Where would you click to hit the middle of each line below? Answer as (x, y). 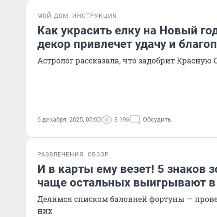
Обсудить (157, 119)
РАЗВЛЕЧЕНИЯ (61, 155)
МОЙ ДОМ (53, 16)
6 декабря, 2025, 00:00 (69, 119)
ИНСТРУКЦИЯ (95, 16)
